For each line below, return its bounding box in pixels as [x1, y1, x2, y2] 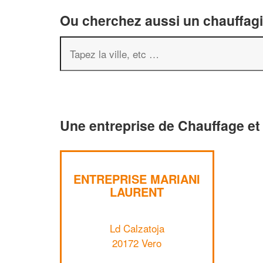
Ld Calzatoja [109, 220, 164, 235]
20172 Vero [112, 235, 162, 250]
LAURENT [110, 183, 164, 200]
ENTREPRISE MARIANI [73, 170, 201, 187]
